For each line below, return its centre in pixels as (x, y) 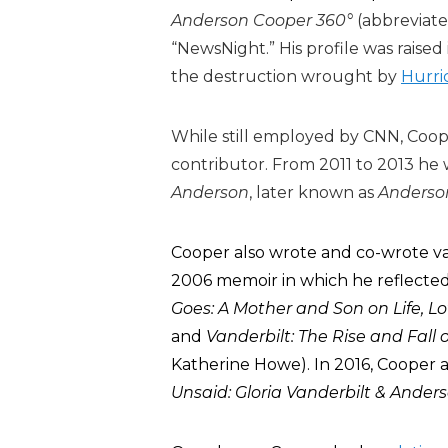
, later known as (313, 192)
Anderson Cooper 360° (262, 20)
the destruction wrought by (286, 76)
